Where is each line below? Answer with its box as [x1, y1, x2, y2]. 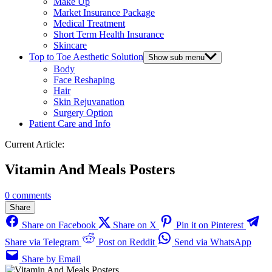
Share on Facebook [19, 220, 98, 231]
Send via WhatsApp [172, 237, 251, 248]
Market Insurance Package [53, 7, 155, 18]
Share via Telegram [5, 237, 81, 248]
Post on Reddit [96, 237, 157, 248]
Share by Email [19, 254, 81, 265]
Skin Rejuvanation [53, 96, 124, 107]
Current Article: [5, 138, 64, 149]
